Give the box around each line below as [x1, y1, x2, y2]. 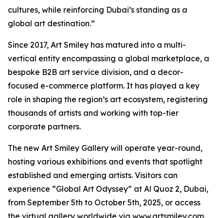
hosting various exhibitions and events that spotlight [8, 157, 202, 167]
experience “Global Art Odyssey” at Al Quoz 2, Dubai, [8, 184, 208, 194]
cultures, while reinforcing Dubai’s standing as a [8, 5, 187, 15]
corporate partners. [8, 122, 81, 132]
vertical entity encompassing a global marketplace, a [8, 54, 209, 64]
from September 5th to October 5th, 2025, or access [8, 198, 200, 208]
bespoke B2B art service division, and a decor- [8, 67, 183, 77]
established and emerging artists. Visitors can [8, 170, 178, 181]
